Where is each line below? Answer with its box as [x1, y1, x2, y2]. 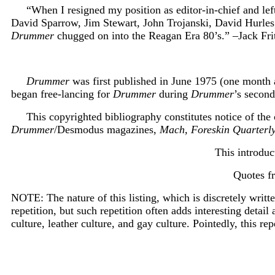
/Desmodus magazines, [54, 123, 160, 136]
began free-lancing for [11, 87, 113, 100]
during [156, 87, 191, 100]
